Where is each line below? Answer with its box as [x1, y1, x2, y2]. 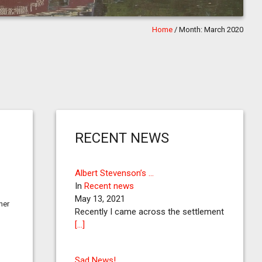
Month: [179, 25, 204, 34]
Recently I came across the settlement [75, 206, 224, 217]
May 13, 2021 [75, 194, 125, 204]
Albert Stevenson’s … [75, 168, 154, 178]
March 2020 [204, 25, 243, 34]
